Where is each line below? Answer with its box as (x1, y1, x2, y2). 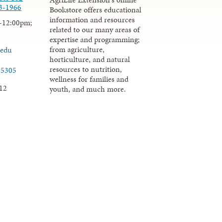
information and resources (50, 14, 135, 26)
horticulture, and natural (50, 54, 130, 65)
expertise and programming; (50, 34, 140, 46)
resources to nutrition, (50, 63, 122, 75)
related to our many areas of (50, 24, 140, 36)
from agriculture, (50, 44, 105, 55)
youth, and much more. (50, 83, 126, 95)
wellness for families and (50, 73, 129, 85)
